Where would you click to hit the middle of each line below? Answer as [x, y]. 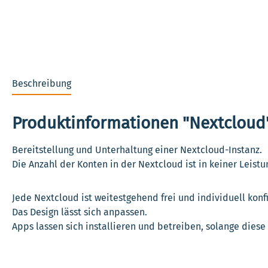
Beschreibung [42, 83]
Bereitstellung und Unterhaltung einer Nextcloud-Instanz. [137, 150]
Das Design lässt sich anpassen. [81, 212]
